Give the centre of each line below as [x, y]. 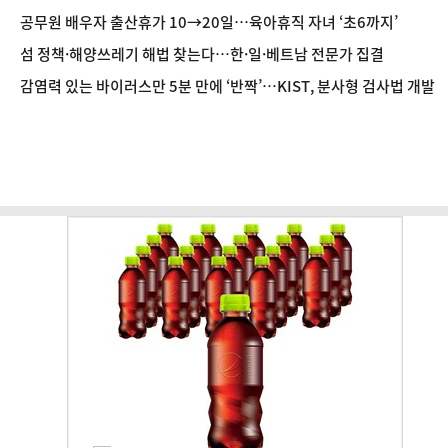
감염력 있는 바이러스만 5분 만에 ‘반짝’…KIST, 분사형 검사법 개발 [227, 86]
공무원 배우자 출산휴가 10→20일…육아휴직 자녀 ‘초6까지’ [209, 22]
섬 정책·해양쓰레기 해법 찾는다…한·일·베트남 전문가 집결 [202, 54]
